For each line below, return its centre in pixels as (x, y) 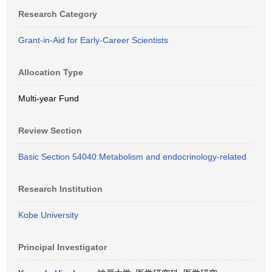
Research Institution (60, 189)
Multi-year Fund (49, 98)
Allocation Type (51, 72)
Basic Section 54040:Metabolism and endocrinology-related (132, 157)
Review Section (50, 131)
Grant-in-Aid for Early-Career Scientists (93, 40)
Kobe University (48, 215)
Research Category (58, 14)
